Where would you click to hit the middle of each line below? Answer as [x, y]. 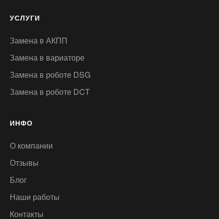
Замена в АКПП [39, 40]
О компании [31, 145]
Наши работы [35, 197]
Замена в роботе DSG [50, 74]
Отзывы [24, 162]
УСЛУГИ [25, 17]
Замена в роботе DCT [50, 91]
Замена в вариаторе [47, 57]
